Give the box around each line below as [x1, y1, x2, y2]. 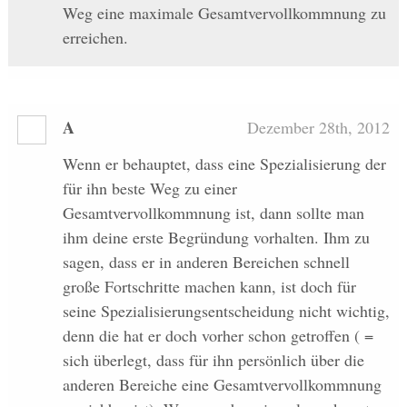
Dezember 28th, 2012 [247, 115, 391, 138]
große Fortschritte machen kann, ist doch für [62, 274, 356, 297]
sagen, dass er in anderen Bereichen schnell [62, 250, 350, 273]
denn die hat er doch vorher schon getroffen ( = [62, 323, 373, 346]
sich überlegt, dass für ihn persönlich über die [62, 348, 364, 371]
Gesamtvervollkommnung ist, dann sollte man [62, 201, 364, 223]
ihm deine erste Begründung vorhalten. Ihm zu [62, 225, 370, 248]
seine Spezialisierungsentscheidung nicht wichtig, [62, 299, 390, 322]
